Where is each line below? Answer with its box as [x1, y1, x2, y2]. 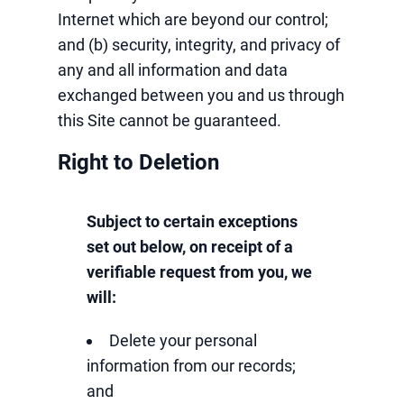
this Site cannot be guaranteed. [58, 111, 281, 130]
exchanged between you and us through [58, 86, 344, 105]
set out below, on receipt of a [87, 237, 293, 256]
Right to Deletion [58, 150, 219, 175]
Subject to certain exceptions [87, 212, 298, 231]
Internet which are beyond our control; [58, 10, 328, 29]
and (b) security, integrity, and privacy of [58, 35, 340, 54]
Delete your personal [109, 331, 257, 350]
